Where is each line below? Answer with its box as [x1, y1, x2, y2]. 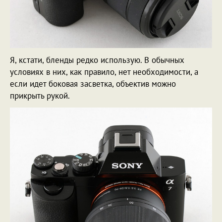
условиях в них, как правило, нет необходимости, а [10, 66, 198, 77]
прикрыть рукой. [10, 90, 70, 101]
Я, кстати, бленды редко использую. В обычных [10, 54, 184, 65]
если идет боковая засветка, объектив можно [10, 78, 176, 89]
